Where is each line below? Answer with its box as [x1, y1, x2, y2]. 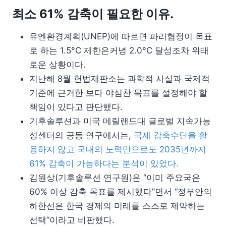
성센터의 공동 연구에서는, [29, 130, 134, 140]
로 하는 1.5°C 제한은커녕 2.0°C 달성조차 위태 [29, 45, 209, 55]
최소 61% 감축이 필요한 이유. [12, 6, 174, 21]
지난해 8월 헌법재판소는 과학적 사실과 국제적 [29, 73, 210, 84]
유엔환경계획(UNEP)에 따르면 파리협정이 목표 [29, 31, 212, 41]
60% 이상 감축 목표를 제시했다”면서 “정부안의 [29, 186, 212, 197]
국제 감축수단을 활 [134, 130, 207, 140]
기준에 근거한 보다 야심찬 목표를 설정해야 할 [29, 87, 207, 98]
